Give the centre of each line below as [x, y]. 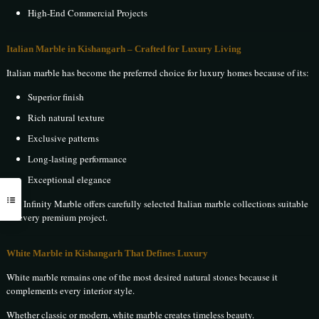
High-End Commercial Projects [88, 13]
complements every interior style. [71, 291]
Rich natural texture [67, 118]
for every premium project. [57, 218]
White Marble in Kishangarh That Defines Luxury [108, 253]
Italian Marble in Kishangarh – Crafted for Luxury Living [124, 49]
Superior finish [56, 97]
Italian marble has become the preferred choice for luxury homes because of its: [158, 73]
